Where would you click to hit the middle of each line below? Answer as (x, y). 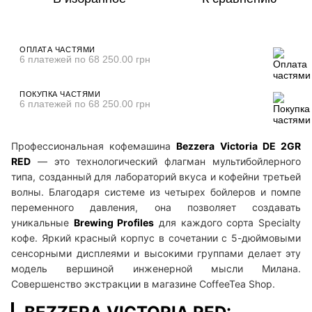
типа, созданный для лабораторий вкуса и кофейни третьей (156, 177)
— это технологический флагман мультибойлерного (166, 162)
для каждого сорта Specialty (228, 223)
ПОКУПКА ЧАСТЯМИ (60, 94)
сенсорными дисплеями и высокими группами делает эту (156, 253)
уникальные (42, 223)
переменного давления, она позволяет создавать (156, 208)
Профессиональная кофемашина (94, 146)
